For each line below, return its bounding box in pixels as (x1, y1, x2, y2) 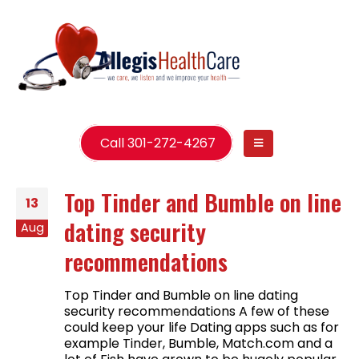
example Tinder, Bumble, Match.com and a (64, 333, 333, 353)
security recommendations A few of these (64, 301, 329, 321)
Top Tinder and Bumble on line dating (64, 285, 298, 305)
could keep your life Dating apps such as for (64, 317, 339, 337)
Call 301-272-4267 (97, 133, 216, 152)
